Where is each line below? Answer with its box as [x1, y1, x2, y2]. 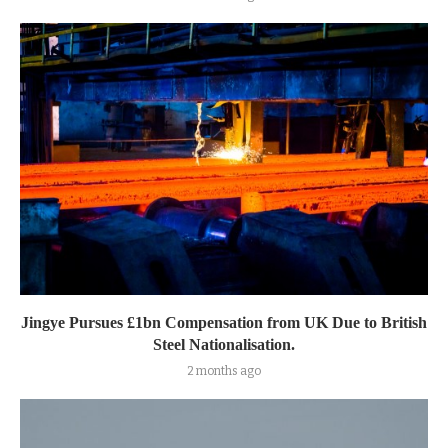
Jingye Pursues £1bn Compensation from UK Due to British [21, 314, 427, 332]
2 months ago [187, 364, 261, 379]
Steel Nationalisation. [153, 336, 295, 354]
